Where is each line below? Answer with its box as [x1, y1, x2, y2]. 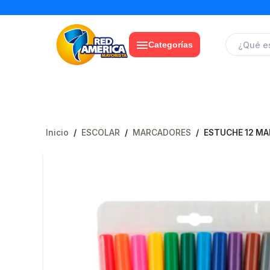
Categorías [148, 40, 193, 49]
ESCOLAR [81, 128, 120, 137]
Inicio [46, 128, 69, 137]
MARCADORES [133, 128, 191, 137]
